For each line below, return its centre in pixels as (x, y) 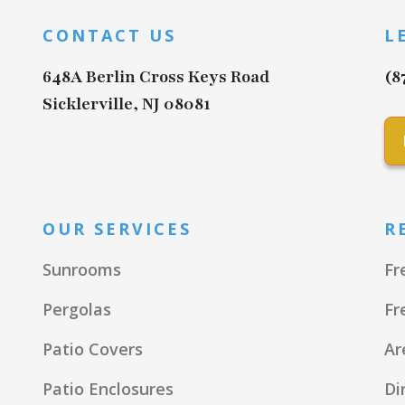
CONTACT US (109, 35)
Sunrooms (82, 269)
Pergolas (77, 309)
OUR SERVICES (117, 228)
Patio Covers (93, 348)
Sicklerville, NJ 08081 (127, 104)
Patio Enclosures (108, 388)
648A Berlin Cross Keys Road (156, 76)
